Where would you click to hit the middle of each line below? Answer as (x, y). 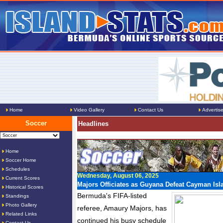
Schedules (18, 169)
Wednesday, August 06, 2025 (118, 176)
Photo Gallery (21, 205)
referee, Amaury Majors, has (122, 208)
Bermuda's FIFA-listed (112, 196)
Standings (17, 196)
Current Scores (23, 178)
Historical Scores (24, 187)
